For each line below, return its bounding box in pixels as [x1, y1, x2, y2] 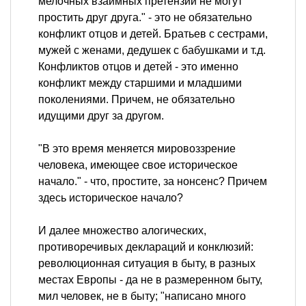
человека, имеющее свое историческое [38, 159, 238, 171]
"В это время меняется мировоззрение [38, 143, 236, 155]
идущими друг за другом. [38, 110, 164, 122]
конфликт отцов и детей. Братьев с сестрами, [38, 28, 268, 40]
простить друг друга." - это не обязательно [38, 12, 252, 24]
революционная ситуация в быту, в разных [38, 258, 255, 270]
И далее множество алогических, [38, 225, 206, 237]
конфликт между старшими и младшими [38, 77, 242, 89]
